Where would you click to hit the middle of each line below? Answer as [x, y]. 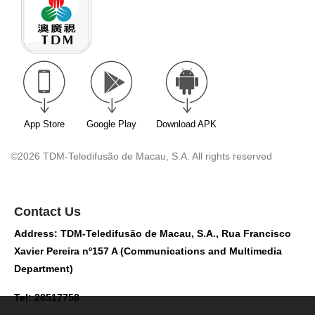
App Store [44, 124]
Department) [44, 268]
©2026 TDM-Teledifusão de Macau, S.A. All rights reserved [141, 156]
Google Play [111, 124]
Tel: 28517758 [47, 297]
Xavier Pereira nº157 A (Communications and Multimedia [148, 251]
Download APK [186, 124]
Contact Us [47, 211]
